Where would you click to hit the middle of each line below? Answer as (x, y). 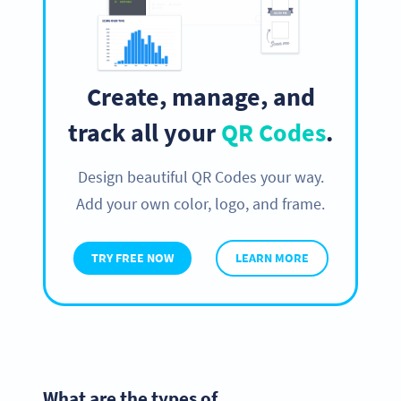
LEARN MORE (272, 257)
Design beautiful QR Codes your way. (200, 176)
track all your (145, 132)
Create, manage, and (200, 96)
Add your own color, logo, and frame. (200, 203)
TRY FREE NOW (132, 257)
